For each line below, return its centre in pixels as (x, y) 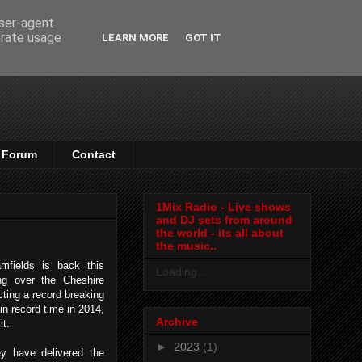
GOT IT (203, 38)
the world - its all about (220, 233)
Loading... (181, 272)
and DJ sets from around (224, 220)
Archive (177, 321)
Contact (94, 155)
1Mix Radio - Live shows (223, 207)
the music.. (186, 246)
